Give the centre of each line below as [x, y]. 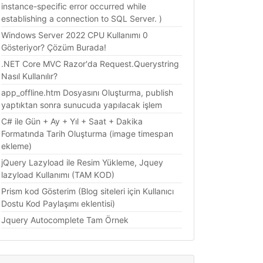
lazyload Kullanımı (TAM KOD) [58, 175]
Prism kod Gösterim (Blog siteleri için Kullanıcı [87, 191]
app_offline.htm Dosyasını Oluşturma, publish [87, 93]
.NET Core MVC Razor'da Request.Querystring [90, 64]
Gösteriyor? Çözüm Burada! [54, 48]
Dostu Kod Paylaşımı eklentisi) [58, 204]
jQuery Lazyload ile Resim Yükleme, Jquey [82, 163]
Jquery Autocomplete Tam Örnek [65, 220]
